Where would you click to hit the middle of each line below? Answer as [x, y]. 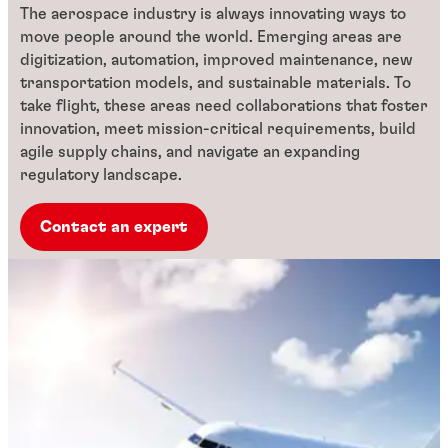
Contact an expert [114, 227]
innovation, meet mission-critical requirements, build [218, 129]
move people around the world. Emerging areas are [211, 37]
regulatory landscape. [101, 175]
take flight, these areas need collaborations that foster [224, 106]
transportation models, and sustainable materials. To [215, 83]
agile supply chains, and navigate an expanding [190, 152]
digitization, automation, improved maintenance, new [216, 60]
